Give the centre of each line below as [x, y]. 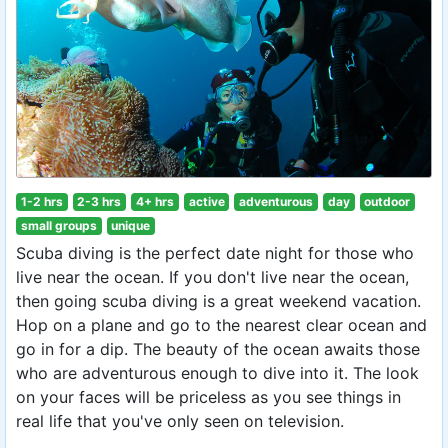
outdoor [387, 201]
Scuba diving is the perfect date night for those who [215, 253]
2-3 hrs [99, 201]
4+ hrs [154, 201]
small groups [58, 225]
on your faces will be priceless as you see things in [208, 397]
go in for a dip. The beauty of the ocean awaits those [218, 349]
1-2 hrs [41, 201]
